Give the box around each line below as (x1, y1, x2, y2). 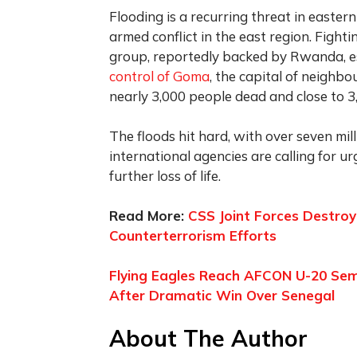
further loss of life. (109, 167, 221, 184)
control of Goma (109, 67, 210, 84)
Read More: (109, 206, 188, 224)
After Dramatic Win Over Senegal (109, 286, 335, 304)
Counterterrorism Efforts (109, 226, 277, 244)
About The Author (109, 324, 308, 352)
